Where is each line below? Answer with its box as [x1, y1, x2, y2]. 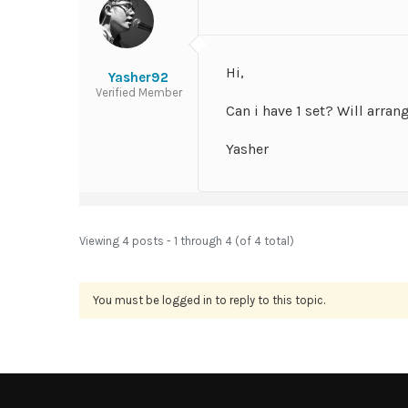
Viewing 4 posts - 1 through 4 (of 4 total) [79, 234, 294, 248]
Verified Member [95, 86, 182, 99]
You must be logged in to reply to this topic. [93, 293, 325, 307]
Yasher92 [108, 69, 168, 86]
